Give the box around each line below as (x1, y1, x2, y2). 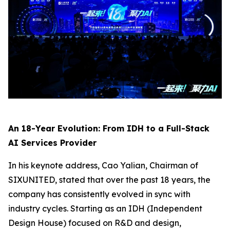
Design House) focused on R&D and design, (8, 217, 181, 228)
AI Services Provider (8, 137, 97, 148)
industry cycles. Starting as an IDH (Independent (8, 203, 202, 214)
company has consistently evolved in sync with (8, 188, 190, 199)
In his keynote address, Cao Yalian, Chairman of (8, 160, 198, 170)
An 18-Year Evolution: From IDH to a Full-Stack (8, 123, 209, 133)
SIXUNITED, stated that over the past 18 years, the (8, 174, 210, 185)
